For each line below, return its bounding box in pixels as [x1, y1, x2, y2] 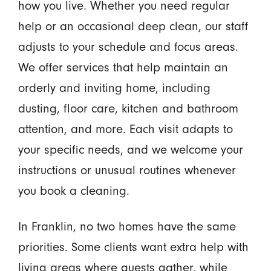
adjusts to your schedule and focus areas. [18, 39, 238, 54]
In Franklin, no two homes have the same [18, 219, 236, 234]
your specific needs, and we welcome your [18, 142, 243, 157]
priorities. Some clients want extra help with [18, 240, 249, 255]
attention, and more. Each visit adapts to [18, 122, 233, 137]
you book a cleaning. [18, 183, 129, 198]
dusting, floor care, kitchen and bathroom [18, 101, 238, 116]
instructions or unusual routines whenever [18, 163, 236, 178]
